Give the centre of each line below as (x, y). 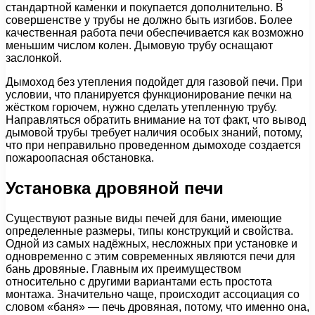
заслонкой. (34, 58)
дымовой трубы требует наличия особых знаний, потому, (154, 133)
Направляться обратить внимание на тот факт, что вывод (156, 120)
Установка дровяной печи (115, 188)
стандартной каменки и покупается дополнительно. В (144, 8)
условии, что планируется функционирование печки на (149, 95)
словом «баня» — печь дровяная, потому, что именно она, (157, 307)
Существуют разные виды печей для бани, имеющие (144, 219)
